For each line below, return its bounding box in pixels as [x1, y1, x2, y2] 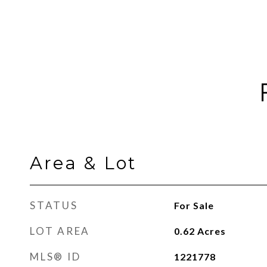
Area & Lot [30, 153, 136, 173]
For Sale [173, 200, 214, 211]
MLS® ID [30, 250, 81, 263]
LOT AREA [30, 225, 90, 237]
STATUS [30, 199, 78, 212]
